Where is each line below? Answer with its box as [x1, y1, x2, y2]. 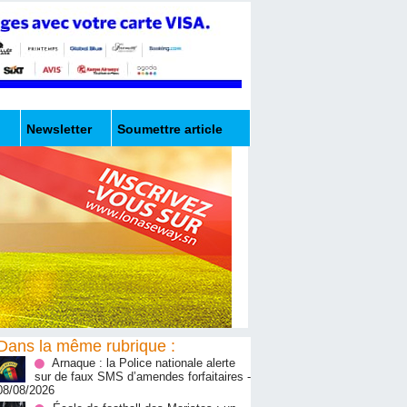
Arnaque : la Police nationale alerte [52, 356, 235, 371]
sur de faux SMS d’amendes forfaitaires [35, 370, 243, 384]
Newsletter [26, 122, 92, 137]
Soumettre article [117, 122, 223, 137]
